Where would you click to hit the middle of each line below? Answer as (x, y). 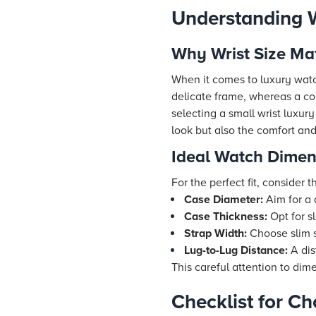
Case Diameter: (224, 200)
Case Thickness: (226, 217)
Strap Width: (215, 233)
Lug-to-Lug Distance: (236, 250)
